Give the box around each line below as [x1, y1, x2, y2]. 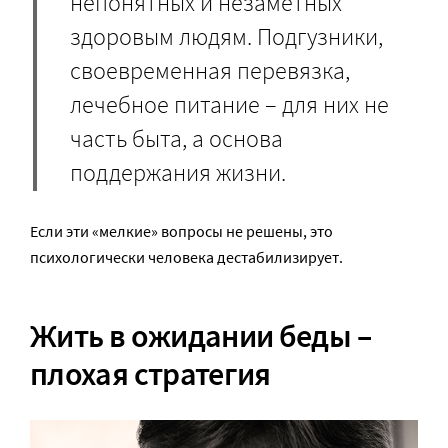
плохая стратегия [30, 354, 271, 395]
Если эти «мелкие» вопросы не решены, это [30, 221, 333, 242]
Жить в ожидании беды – [30, 316, 371, 357]
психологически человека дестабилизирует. [30, 247, 343, 268]
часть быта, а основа [70, 123, 283, 155]
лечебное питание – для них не [70, 89, 389, 121]
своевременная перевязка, [70, 55, 350, 87]
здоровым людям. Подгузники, [70, 21, 383, 53]
